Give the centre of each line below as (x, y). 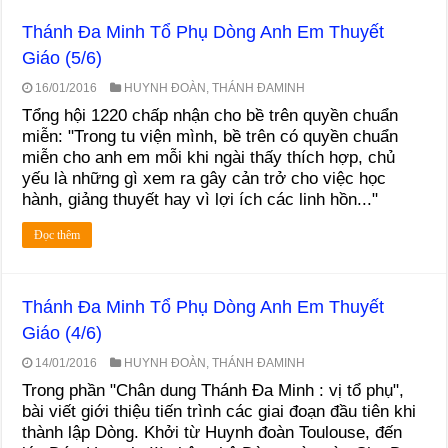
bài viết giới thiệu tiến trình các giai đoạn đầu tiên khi (219, 411)
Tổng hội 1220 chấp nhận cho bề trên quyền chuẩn (210, 115)
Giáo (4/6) (62, 332)
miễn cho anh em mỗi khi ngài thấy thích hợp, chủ (209, 157)
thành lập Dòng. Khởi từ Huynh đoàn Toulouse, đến (212, 432)
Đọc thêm (57, 234)
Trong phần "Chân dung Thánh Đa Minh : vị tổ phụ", (213, 390)
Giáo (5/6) (62, 57)
